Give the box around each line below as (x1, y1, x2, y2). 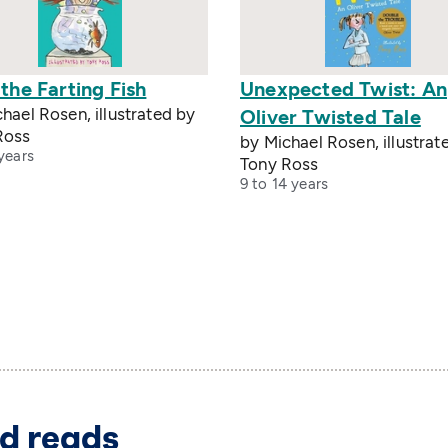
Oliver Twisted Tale (240, 105, 421, 129)
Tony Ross (240, 154, 319, 174)
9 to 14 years (240, 175, 328, 193)
